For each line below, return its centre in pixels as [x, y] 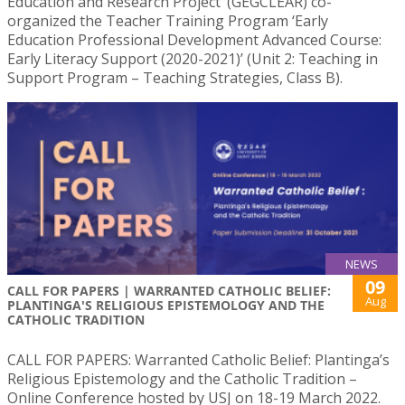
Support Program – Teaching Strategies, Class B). [175, 78]
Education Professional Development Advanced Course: [194, 40]
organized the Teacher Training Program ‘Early [168, 21]
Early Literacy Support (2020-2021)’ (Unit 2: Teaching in [193, 59]
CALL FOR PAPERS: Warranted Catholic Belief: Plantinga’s [198, 359]
